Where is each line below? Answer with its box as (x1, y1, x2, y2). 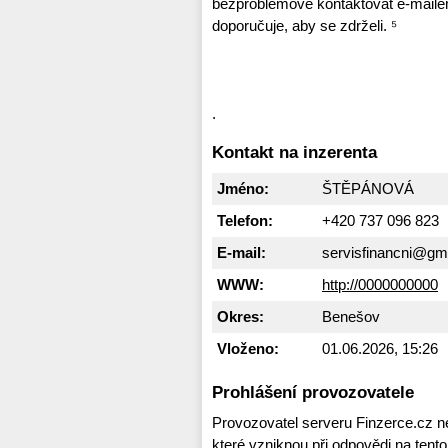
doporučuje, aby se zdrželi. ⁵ (212, 17, 397, 35)
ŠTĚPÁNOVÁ (322, 179, 414, 197)
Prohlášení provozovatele (212, 382, 414, 401)
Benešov (322, 307, 380, 325)
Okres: (217, 307, 264, 325)
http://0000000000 (322, 275, 438, 293)
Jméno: (217, 179, 269, 197)
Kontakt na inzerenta (212, 143, 377, 162)
